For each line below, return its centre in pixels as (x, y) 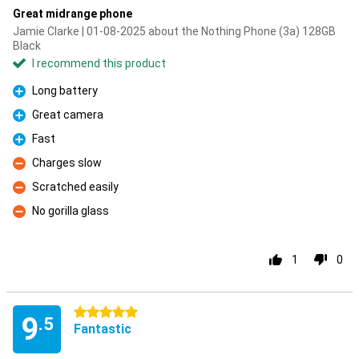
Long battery (65, 91)
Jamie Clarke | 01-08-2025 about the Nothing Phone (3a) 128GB (174, 31)
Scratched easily (75, 187)
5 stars (92, 313)
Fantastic (103, 329)
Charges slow (67, 163)
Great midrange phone (73, 14)
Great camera (68, 115)
